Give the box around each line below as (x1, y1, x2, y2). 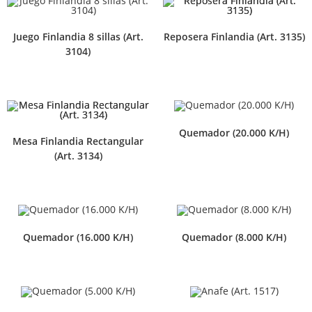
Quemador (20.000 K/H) (179, 126, 289, 140)
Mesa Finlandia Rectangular (13, 134, 143, 148)
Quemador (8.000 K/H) (182, 231, 286, 244)
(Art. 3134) (54, 148, 102, 162)
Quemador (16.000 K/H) (23, 231, 133, 244)
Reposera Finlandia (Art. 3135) (163, 29, 305, 43)
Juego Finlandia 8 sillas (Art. (13, 29, 143, 43)
